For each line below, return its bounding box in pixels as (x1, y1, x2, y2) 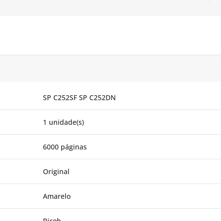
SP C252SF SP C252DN (43, 93, 116, 102)
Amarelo (43, 191, 71, 201)
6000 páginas (43, 142, 87, 151)
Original (43, 167, 70, 176)
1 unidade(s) (43, 117, 84, 127)
